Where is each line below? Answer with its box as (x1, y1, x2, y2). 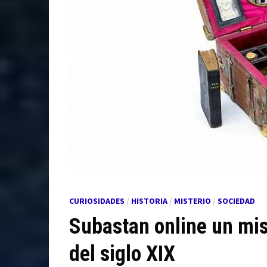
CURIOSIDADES (69, 195, 125, 207)
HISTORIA (131, 195, 167, 207)
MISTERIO (173, 195, 211, 207)
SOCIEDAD (217, 195, 255, 207)
